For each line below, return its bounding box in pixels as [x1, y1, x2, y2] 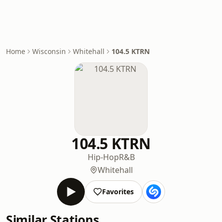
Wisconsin [32, 47, 66, 56]
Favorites [102, 187, 134, 196]
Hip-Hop [87, 152, 119, 163]
